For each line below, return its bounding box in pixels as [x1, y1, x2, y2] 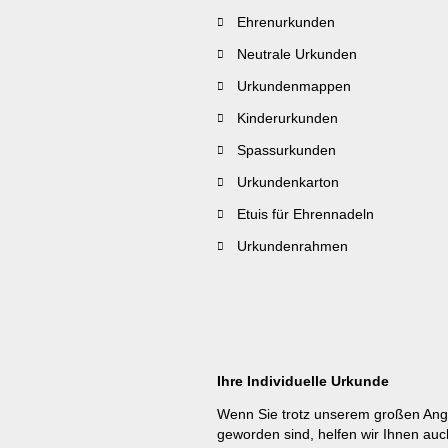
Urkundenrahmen [237, 238, 348, 254]
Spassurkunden [237, 142, 336, 158]
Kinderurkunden [237, 110, 338, 126]
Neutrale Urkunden [237, 46, 357, 62]
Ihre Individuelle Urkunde [217, 373, 389, 389]
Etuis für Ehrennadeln [237, 206, 374, 222]
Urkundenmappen [237, 78, 351, 94]
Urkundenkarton [237, 174, 339, 190]
